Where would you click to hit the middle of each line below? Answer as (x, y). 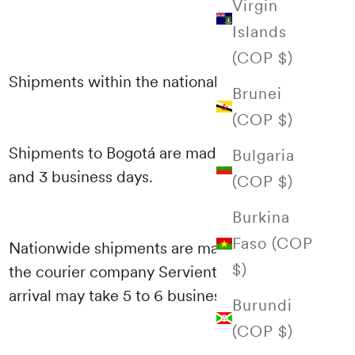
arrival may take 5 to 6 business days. (139, 295)
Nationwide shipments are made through (153, 248)
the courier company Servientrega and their (162, 271)
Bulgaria (263, 155)
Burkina (261, 217)
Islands (260, 31)
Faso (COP (273, 243)
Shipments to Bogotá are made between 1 (155, 153)
